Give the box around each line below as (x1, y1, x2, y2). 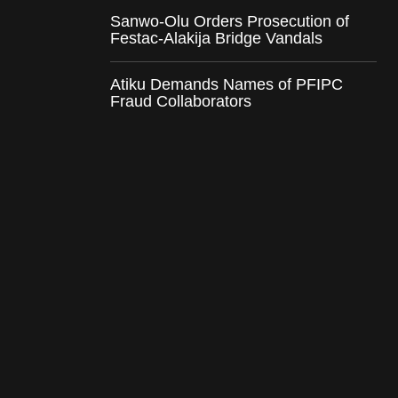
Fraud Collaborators (110, 92, 251, 110)
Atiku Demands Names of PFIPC (110, 75, 343, 93)
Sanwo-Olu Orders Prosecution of (110, 12, 349, 30)
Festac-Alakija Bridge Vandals (110, 28, 322, 47)
